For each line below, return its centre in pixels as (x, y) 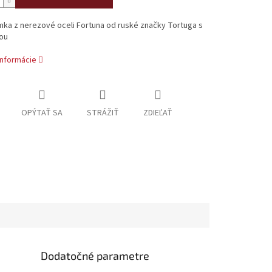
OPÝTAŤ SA (42, 113)
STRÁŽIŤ (103, 113)
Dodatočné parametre (95, 255)
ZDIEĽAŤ (158, 113)
